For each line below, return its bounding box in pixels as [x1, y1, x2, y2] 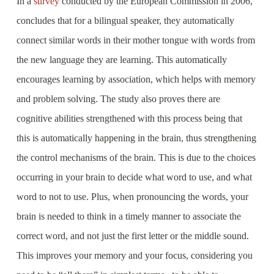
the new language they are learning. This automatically [16, 54, 227, 65]
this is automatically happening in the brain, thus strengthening [16, 133, 256, 143]
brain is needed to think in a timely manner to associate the [16, 211, 241, 221]
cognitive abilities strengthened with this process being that [16, 113, 242, 124]
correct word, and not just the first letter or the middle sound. [16, 231, 249, 241]
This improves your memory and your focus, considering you [16, 250, 253, 261]
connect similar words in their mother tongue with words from [16, 35, 255, 45]
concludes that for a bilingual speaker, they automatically [16, 15, 234, 26]
